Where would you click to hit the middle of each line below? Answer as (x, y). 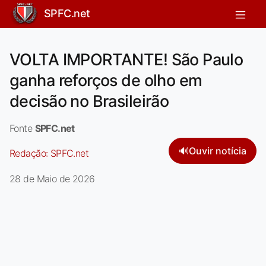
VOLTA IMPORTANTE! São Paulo (126, 59)
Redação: (30, 153)
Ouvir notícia (218, 151)
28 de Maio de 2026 (52, 178)
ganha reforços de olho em (106, 80)
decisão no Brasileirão (89, 101)
